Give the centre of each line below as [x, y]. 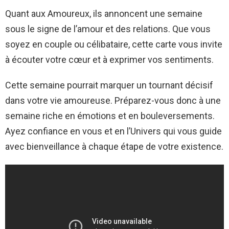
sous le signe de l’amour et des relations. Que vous [108, 29]
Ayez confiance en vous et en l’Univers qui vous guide [113, 131]
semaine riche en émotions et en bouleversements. [110, 116]
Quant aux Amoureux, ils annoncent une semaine [104, 13]
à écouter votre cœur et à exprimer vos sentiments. [109, 59]
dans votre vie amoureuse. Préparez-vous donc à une [113, 100]
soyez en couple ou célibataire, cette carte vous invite [114, 44]
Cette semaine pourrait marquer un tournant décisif [109, 85]
